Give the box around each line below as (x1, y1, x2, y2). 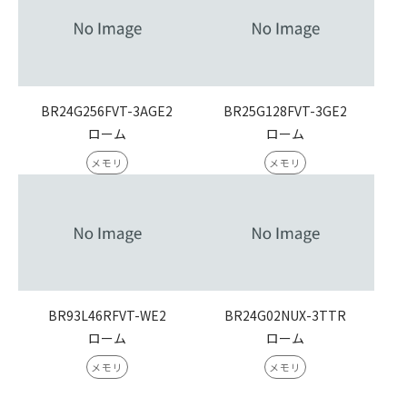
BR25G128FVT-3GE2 (223, 101, 347, 120)
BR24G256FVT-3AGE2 (41, 101, 174, 120)
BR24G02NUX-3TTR (223, 305, 346, 324)
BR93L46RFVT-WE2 (47, 305, 166, 324)
